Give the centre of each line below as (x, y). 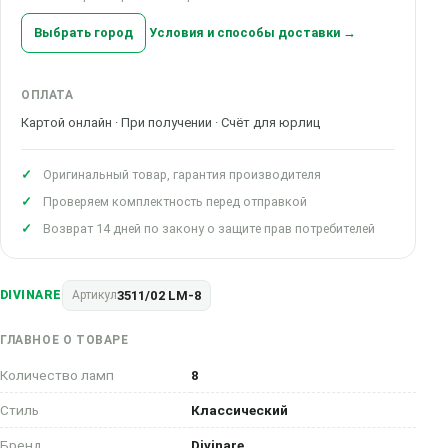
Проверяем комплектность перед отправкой (175, 201)
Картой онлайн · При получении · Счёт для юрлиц (170, 122)
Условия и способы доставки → (252, 32)
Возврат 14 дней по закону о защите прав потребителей (209, 228)
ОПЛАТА (47, 95)
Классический (239, 410)
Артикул (94, 295)
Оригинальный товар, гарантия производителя (182, 174)
